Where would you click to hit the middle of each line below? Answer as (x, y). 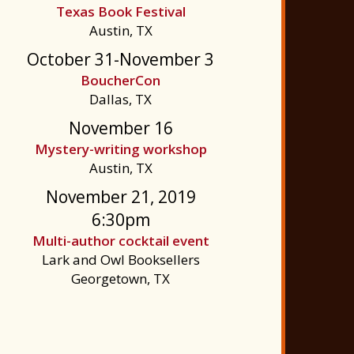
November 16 (121, 128)
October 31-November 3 (121, 59)
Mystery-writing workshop (121, 149)
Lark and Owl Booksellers (121, 260)
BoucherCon (121, 80)
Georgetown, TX (121, 279)
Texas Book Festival (121, 11)
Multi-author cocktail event (121, 241)
